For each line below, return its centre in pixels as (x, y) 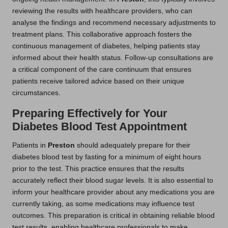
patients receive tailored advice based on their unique (98, 81)
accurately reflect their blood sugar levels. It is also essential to (113, 181)
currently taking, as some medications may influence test (103, 204)
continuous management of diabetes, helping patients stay (106, 46)
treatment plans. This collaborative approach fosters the (102, 35)
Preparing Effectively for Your (90, 113)
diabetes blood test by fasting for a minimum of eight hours (107, 157)
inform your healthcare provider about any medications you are (113, 192)
